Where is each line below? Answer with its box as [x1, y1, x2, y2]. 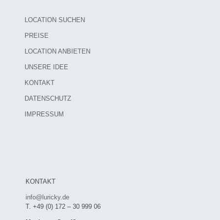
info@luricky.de [26, 193, 69, 201]
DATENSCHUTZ [25, 94, 71, 102]
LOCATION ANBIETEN [25, 47, 90, 55]
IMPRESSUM [25, 110, 64, 118]
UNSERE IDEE [25, 63, 68, 71]
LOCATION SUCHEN [25, 16, 85, 24]
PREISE [25, 31, 49, 39]
